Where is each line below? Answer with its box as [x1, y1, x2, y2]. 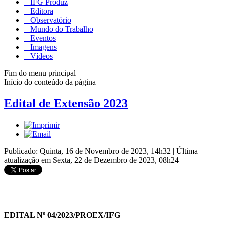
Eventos [28, 33, 56, 42]
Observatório [28, 15, 71, 24]
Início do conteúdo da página [4, 77, 96, 86]
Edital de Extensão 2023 [4, 96, 128, 110]
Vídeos [28, 51, 53, 60]
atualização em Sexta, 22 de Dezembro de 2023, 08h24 [4, 155, 179, 164]
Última [176, 146, 198, 155]
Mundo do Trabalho [28, 24, 93, 33]
